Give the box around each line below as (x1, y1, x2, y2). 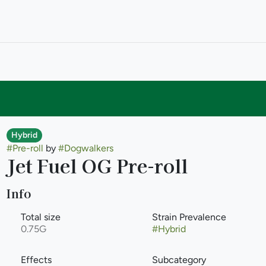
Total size (20, 211, 61, 223)
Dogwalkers (64, 142, 113, 154)
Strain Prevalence (151, 211, 226, 223)
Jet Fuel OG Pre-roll (6, 151, 188, 179)
